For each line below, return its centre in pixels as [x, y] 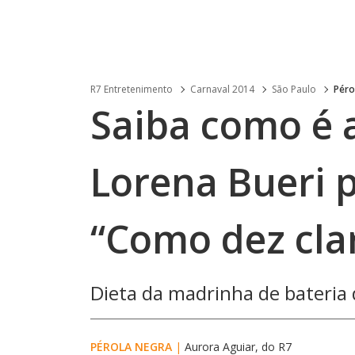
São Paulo [294, 89]
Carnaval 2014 [222, 89]
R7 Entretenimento [132, 89]
